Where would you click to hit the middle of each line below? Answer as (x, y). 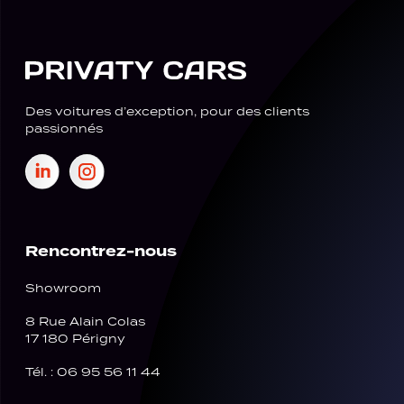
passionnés (64, 129)
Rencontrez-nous (101, 251)
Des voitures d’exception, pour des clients (167, 112)
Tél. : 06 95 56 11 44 (92, 372)
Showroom (63, 289)
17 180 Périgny (75, 339)
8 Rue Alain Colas (85, 322)
